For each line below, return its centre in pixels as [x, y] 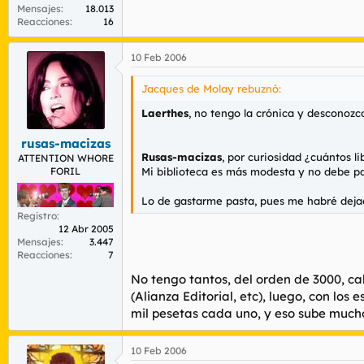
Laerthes [165, 113]
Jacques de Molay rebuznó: [211, 88]
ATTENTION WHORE [65, 158]
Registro [37, 215]
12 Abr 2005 [86, 228]
